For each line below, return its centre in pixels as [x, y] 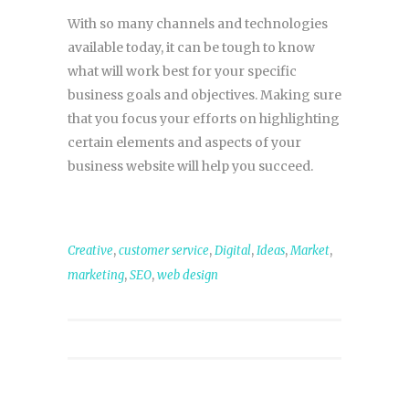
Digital [233, 250]
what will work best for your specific [182, 71]
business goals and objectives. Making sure [204, 94]
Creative [90, 250]
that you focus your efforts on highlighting [204, 118]
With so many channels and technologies [198, 23]
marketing [96, 275]
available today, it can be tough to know [191, 47]
